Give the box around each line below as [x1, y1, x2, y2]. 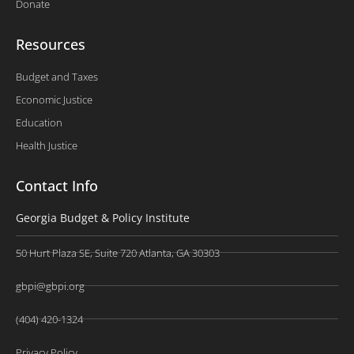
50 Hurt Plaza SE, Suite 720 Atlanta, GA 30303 [16, 245, 220, 260]
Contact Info [16, 176, 98, 196]
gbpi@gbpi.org [16, 278, 85, 293]
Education [16, 115, 62, 130]
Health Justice [16, 138, 77, 153]
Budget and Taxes [16, 70, 98, 85]
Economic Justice [16, 92, 92, 107]
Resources [16, 35, 85, 55]
